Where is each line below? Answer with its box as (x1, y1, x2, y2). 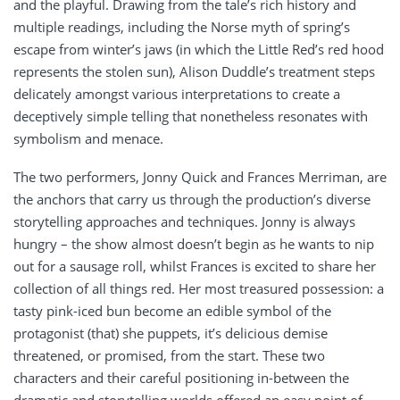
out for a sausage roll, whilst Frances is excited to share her (13, 257, 376, 276)
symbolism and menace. (13, 129, 163, 148)
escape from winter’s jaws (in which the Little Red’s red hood (13, 40, 384, 59)
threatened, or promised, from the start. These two (13, 346, 325, 365)
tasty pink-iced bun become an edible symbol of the (13, 302, 331, 321)
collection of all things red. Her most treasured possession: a (13, 279, 384, 298)
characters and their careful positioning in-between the (13, 369, 349, 387)
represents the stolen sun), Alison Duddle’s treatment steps (13, 62, 375, 81)
